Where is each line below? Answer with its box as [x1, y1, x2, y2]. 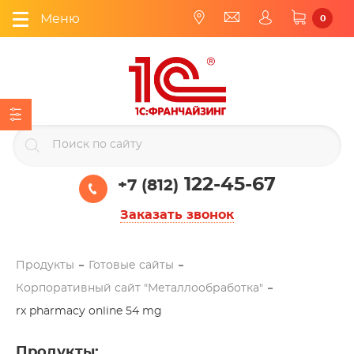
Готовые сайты [88, 259, 174, 271]
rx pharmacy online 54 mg [16, 305, 162, 317]
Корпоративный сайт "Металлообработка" [16, 282, 263, 294]
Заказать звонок [120, 208, 234, 221]
